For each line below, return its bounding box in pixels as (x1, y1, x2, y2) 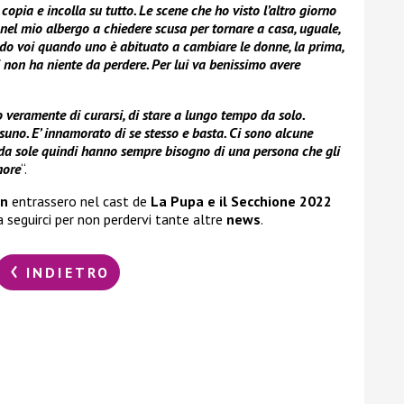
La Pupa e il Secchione (151, 192, 296, 211)
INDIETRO (19, 262, 111, 281)
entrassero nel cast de (8, 192, 151, 211)
